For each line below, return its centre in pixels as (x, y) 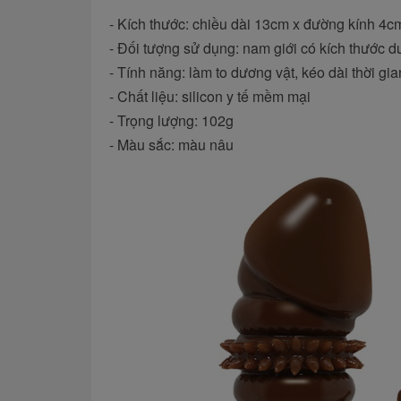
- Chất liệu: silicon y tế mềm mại (210, 97)
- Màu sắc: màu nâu (171, 145)
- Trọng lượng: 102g (171, 121)
